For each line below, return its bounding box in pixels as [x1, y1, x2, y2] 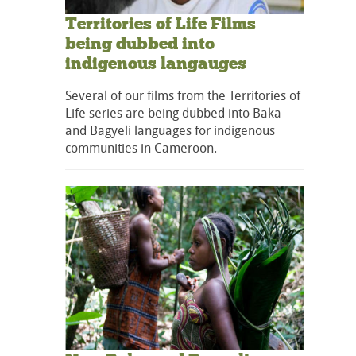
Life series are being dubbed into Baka [65, 104, 281, 122]
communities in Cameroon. [65, 139, 217, 157]
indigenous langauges [65, 53, 246, 75]
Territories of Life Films [65, 14, 256, 35]
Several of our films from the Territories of [65, 87, 300, 105]
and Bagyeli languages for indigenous [65, 122, 275, 140]
